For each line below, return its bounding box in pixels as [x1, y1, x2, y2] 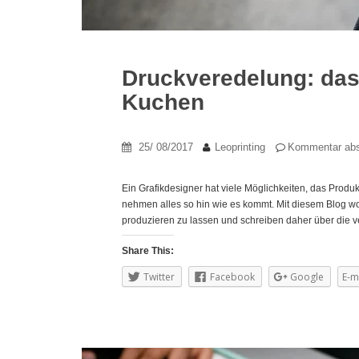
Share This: [122, 245, 174, 256]
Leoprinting [215, 141, 265, 153]
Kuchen [122, 90, 204, 115]
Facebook [210, 270, 255, 284]
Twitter [143, 270, 175, 284]
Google [290, 270, 324, 284]
